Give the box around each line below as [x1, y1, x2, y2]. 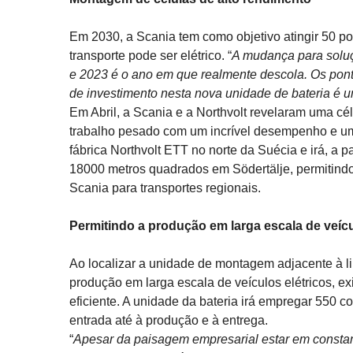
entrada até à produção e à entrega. [69, 313, 268, 327]
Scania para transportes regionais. [69, 180, 261, 195]
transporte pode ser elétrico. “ [69, 48, 232, 62]
